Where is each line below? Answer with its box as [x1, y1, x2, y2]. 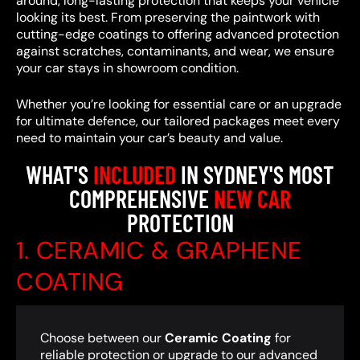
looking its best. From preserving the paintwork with [16, 9, 320, 26]
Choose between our [40, 329, 165, 346]
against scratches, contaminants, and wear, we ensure [16, 43, 334, 59]
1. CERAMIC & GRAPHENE [16, 235, 302, 266]
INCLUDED [93, 160, 176, 189]
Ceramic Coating [165, 329, 272, 346]
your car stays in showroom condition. [16, 59, 239, 76]
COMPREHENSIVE [69, 184, 214, 213]
